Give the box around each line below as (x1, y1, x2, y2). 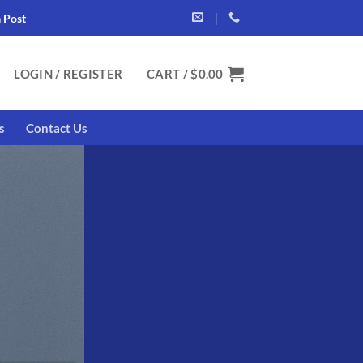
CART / (147, 66, 191, 81)
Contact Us (25, 120, 88, 135)
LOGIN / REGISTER (14, 66, 123, 81)
